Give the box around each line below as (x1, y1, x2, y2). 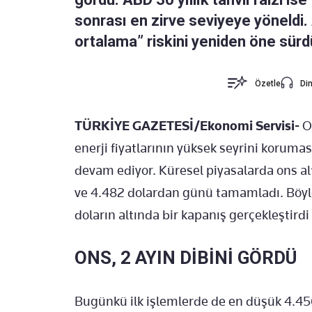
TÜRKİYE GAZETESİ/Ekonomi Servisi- (75, 118, 299, 134)
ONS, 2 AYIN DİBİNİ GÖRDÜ (75, 247, 297, 269)
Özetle (255, 79, 281, 89)
